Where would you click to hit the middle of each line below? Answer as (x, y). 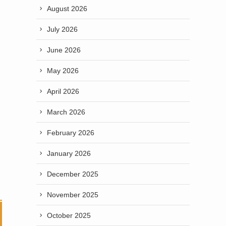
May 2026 (63, 70)
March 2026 (66, 112)
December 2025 (73, 174)
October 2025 (69, 215)
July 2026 (62, 29)
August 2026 (67, 8)
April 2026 (63, 91)
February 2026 (71, 132)
